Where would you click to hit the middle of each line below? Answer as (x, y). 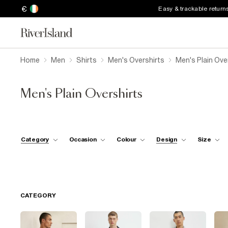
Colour (126, 139)
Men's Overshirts (136, 60)
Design (167, 139)
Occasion (83, 139)
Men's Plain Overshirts (81, 94)
